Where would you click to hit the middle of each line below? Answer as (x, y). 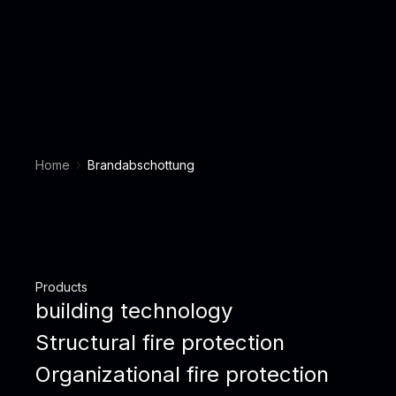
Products (61, 287)
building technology (134, 311)
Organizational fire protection (182, 374)
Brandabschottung (141, 165)
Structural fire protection (160, 343)
